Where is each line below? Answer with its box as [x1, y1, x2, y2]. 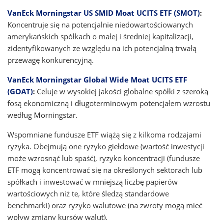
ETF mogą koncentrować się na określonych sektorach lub [7, 165, 202, 175]
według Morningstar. [7, 110, 78, 120]
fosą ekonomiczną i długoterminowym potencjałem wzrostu [7, 98, 210, 108]
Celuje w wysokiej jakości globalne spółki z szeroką [35, 86, 208, 96]
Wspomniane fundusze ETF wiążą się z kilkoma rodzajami [7, 130, 201, 139]
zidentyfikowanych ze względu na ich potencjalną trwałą [7, 43, 196, 53]
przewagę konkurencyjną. [7, 55, 94, 65]
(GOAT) [7, 86, 33, 96]
